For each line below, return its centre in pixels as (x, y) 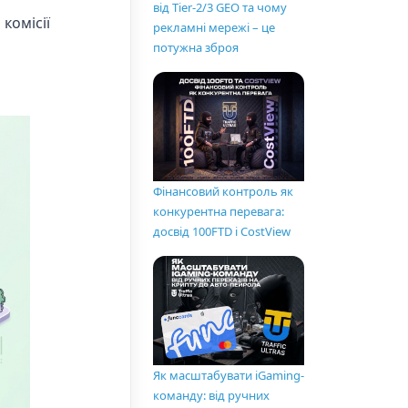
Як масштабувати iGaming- (229, 376)
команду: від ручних (211, 396)
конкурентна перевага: (219, 212)
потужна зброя (196, 48)
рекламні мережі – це (214, 28)
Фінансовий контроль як (223, 192)
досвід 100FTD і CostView (222, 232)
